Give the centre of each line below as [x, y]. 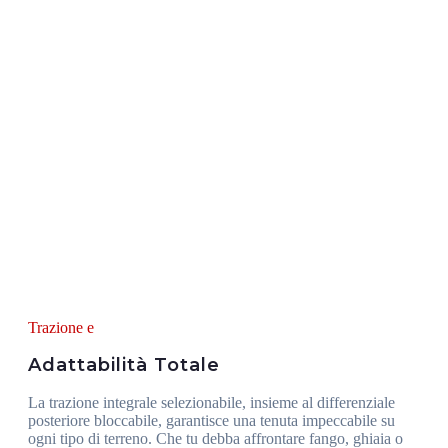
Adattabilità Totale [124, 364]
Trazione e [61, 327]
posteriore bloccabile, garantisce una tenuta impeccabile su [211, 420]
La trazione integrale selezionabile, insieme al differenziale [211, 402]
